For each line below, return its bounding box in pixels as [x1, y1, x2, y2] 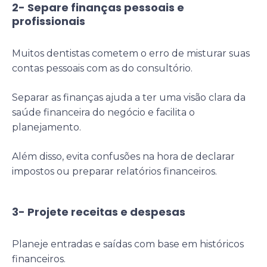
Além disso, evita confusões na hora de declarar [12, 150, 235, 162]
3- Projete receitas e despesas [12, 204, 185, 219]
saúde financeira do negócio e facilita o [12, 106, 195, 118]
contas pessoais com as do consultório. [12, 62, 193, 74]
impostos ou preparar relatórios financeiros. [12, 165, 217, 177]
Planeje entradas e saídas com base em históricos [12, 238, 244, 250]
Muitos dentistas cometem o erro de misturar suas [12, 47, 250, 59]
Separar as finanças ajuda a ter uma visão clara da [12, 91, 246, 103]
